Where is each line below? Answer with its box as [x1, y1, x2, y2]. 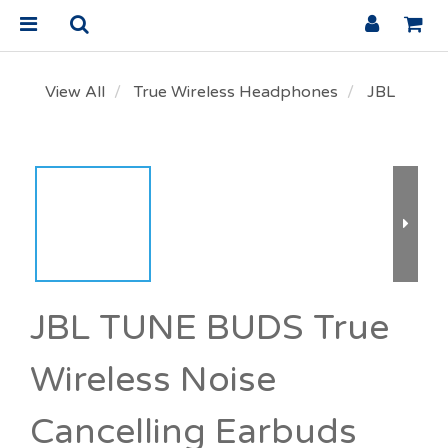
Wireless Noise [30, 359, 276, 401]
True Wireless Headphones [134, 82, 338, 102]
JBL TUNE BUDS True [30, 307, 389, 349]
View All [45, 82, 105, 102]
